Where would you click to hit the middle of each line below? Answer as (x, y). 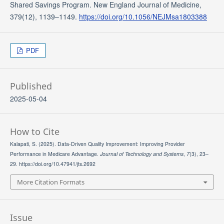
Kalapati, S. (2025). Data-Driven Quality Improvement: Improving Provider (97, 144)
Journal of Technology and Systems (141, 154)
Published (31, 86)
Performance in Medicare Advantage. (55, 154)
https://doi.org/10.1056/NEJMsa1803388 (143, 17)
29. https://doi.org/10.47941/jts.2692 (52, 164)
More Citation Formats (50, 182)
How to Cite (34, 132)
